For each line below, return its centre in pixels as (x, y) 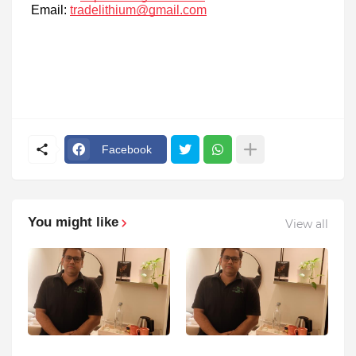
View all (307, 224)
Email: (49, 10)
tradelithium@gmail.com (138, 10)
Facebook (127, 149)
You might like (73, 222)
